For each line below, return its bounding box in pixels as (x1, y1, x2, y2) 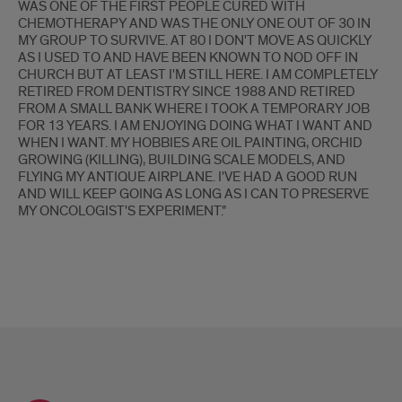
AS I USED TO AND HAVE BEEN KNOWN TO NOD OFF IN (18, 48, 358, 66)
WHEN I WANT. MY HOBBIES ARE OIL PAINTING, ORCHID (18, 134, 363, 152)
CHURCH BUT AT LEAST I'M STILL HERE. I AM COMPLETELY (18, 66, 378, 83)
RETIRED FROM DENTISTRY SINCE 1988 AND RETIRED (18, 83, 355, 100)
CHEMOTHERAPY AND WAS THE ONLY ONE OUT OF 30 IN (18, 14, 371, 32)
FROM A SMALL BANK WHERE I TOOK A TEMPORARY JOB (18, 100, 370, 118)
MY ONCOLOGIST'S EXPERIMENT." (18, 202, 226, 220)
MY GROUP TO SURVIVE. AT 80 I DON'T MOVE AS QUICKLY (18, 31, 371, 49)
